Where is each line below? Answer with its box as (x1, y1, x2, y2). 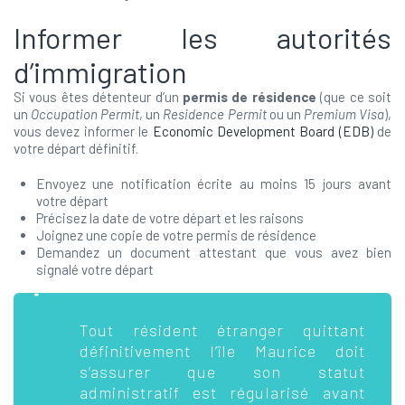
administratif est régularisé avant (79, 382, 365, 402)
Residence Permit (163, 106, 267, 122)
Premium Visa (303, 106, 385, 122)
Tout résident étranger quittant (79, 320, 365, 340)
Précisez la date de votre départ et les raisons (36, 210, 304, 226)
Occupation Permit (31, 106, 140, 122)
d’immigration (14, 54, 187, 89)
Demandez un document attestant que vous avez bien (36, 244, 391, 260)
